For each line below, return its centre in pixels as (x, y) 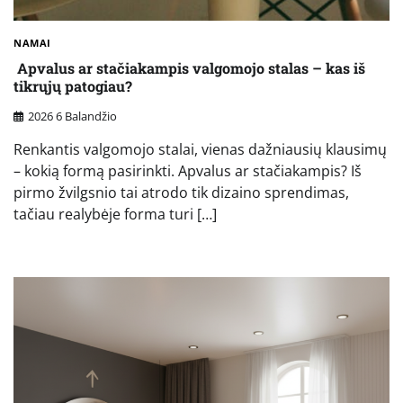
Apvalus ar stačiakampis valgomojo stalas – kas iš (189, 68)
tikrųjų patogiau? (73, 86)
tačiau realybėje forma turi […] (115, 214)
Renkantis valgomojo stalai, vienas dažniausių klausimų (200, 149)
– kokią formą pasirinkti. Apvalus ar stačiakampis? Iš (188, 170)
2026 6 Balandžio (72, 116)
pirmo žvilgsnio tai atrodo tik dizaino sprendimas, (181, 192)
